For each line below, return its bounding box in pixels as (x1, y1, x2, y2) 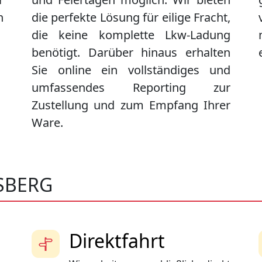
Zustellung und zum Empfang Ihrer (32, 97, 230, 113)
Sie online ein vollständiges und (32, 62, 230, 78)
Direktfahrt (69, 228, 165, 254)
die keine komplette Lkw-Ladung (32, 27, 230, 43)
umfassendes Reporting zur (32, 80, 230, 96)
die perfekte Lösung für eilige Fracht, (32, 9, 230, 26)
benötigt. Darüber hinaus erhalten (32, 44, 230, 61)
